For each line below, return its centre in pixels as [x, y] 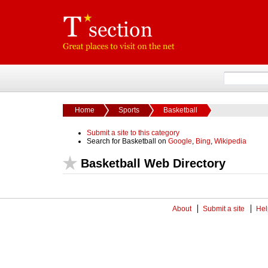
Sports [129, 110]
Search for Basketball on [127, 141]
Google [180, 141]
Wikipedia [230, 141]
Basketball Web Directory [153, 163]
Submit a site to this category [133, 133]
